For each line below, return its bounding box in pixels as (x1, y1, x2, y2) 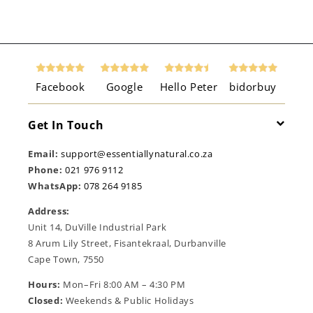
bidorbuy (229, 80, 277, 94)
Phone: (28, 163, 63, 177)
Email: (28, 147, 59, 161)
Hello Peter (159, 80, 218, 94)
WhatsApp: (28, 180, 82, 193)
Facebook (35, 80, 85, 94)
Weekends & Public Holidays (63, 294, 194, 307)
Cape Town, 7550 (28, 253, 104, 266)
